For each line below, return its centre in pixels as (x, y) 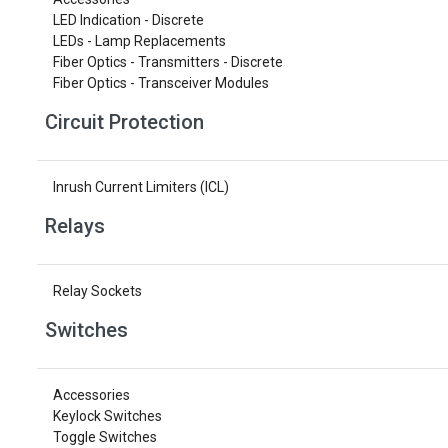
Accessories (91, 395)
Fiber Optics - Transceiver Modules (161, 83)
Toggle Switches (105, 437)
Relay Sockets (97, 291)
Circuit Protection (124, 122)
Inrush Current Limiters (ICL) (141, 187)
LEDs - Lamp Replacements (139, 41)
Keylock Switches (107, 416)
